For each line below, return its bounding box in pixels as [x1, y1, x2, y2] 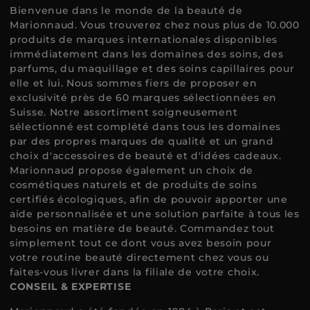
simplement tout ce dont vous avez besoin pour [10, 237, 272, 249]
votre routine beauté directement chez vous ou [10, 251, 269, 264]
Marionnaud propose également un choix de [10, 164, 254, 176]
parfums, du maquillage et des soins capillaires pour [10, 62, 295, 75]
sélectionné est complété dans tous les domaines [10, 120, 281, 133]
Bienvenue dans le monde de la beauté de [10, 4, 243, 17]
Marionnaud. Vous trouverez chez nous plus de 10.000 [10, 19, 300, 31]
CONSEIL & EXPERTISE [10, 280, 131, 293]
